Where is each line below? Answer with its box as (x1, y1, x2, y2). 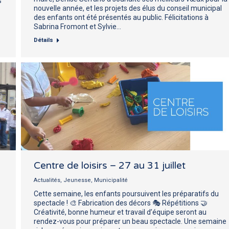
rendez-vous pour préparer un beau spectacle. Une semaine (34, 217, 226, 225)
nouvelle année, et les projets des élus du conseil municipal (34, 4, 222, 12)
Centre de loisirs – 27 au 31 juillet (34, 159, 186, 171)
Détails (34, 36, 53, 43)
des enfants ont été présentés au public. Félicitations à (34, 13, 209, 21)
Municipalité (94, 176, 128, 184)
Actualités (34, 176, 60, 184)
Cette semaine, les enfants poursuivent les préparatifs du (34, 189, 219, 198)
